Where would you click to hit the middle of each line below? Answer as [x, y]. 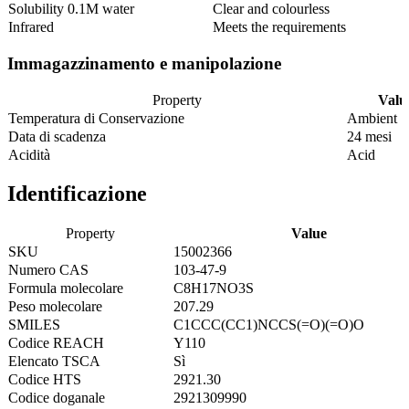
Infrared [31, 27]
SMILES [34, 325]
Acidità [29, 154]
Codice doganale [57, 398]
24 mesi [369, 136]
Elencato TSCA [54, 362]
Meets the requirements [279, 27]
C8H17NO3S [214, 288]
